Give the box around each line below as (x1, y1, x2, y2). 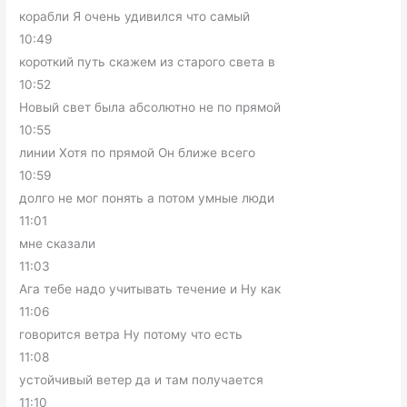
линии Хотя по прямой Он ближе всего (19, 145, 256, 161)
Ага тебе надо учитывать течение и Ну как (19, 282, 282, 297)
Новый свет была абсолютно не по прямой (19, 100, 282, 115)
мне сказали (19, 236, 96, 252)
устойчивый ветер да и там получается (19, 372, 264, 388)
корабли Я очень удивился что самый (19, 9, 251, 25)
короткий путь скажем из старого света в (19, 55, 276, 70)
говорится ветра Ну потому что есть (19, 327, 243, 342)
